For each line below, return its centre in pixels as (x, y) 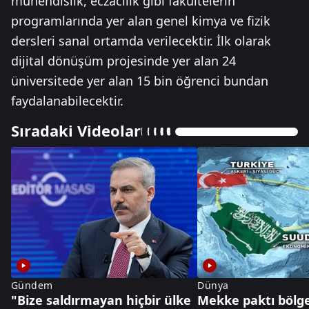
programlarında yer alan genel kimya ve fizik (141, 21)
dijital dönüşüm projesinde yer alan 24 (123, 61)
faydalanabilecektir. (67, 101)
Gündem (32, 286)
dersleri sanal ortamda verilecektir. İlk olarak (141, 41)
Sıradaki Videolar (76, 130)
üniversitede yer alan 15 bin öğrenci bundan (140, 81)
